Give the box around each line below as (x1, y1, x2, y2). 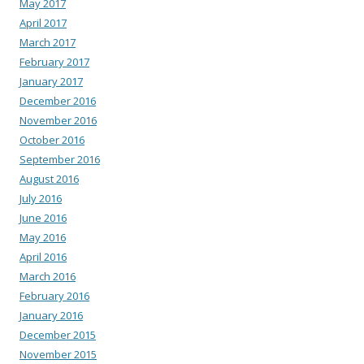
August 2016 (19, 171, 79, 186)
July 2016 (19, 190, 62, 206)
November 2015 (19, 346, 97, 362)
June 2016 (19, 210, 67, 225)
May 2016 (19, 229, 66, 245)
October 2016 (19, 132, 84, 147)
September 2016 (19, 151, 100, 167)
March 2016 (19, 268, 76, 284)
